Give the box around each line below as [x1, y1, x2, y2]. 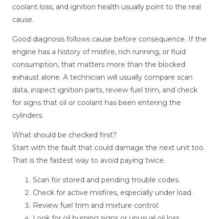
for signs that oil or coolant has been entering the [12, 98, 181, 108]
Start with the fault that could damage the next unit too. [12, 143, 205, 153]
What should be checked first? [12, 131, 117, 140]
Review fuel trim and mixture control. [33, 201, 159, 210]
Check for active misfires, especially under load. [33, 188, 193, 197]
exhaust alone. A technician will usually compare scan [12, 73, 193, 82]
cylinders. [12, 111, 44, 120]
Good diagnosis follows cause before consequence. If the [12, 35, 207, 44]
